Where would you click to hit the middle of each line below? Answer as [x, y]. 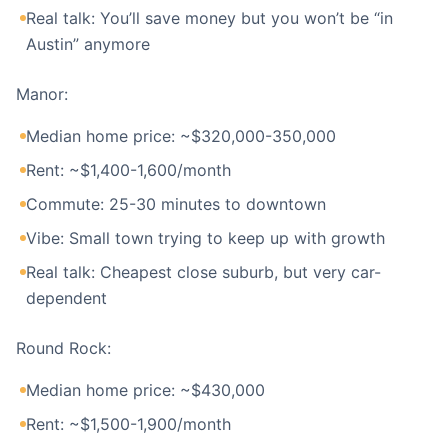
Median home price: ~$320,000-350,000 [181, 136]
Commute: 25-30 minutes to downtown [176, 204]
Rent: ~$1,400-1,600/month [128, 170]
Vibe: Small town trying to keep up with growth [205, 238]
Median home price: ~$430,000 [145, 390]
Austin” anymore [88, 44]
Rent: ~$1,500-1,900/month [128, 424]
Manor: [42, 94]
